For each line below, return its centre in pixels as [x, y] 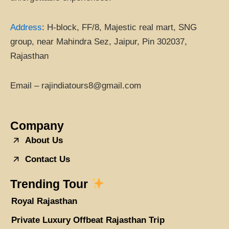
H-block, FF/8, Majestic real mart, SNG [122, 27]
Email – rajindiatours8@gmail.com [76, 85]
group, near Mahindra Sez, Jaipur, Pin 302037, [99, 42]
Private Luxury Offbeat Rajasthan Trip [88, 220]
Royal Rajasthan [44, 201]
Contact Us [47, 159]
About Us [44, 140]
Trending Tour [51, 184]
